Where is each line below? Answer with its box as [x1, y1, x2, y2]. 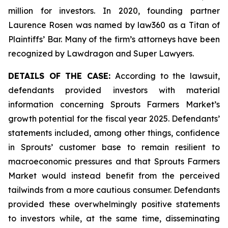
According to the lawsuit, [115, 71, 220, 81]
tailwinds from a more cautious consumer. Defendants [8, 185, 220, 195]
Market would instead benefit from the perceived [8, 170, 220, 181]
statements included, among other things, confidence [8, 128, 220, 138]
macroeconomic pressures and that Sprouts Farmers [8, 156, 220, 166]
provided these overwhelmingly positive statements [8, 199, 220, 209]
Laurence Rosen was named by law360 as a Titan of [8, 20, 220, 30]
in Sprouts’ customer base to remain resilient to [8, 142, 220, 152]
